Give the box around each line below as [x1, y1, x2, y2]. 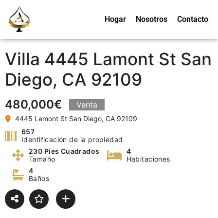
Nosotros [136, 14, 167, 24]
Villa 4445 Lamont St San [5, 49, 212, 69]
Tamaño [29, 155, 55, 163]
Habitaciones [126, 155, 170, 163]
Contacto [177, 14, 208, 24]
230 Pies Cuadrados [29, 147, 100, 155]
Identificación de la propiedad [21, 135, 123, 144]
